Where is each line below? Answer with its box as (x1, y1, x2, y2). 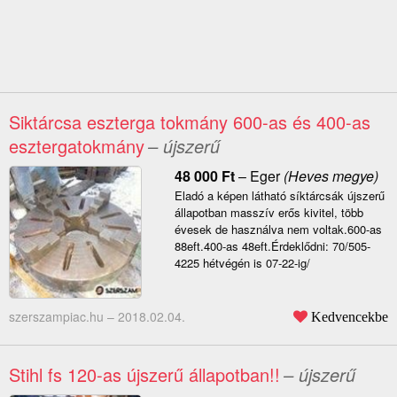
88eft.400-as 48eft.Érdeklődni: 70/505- (174, 237, 370, 255)
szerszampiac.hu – (9, 307, 118, 326)
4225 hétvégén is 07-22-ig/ (174, 254, 310, 272)
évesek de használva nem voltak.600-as (174, 221, 382, 238)
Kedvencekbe (311, 309, 388, 324)
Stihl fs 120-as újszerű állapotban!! (9, 362, 280, 388)
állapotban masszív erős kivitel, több (174, 204, 363, 222)
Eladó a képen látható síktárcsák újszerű (174, 187, 385, 205)
